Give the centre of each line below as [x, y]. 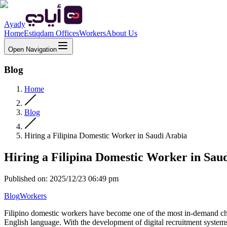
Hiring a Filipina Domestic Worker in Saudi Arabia [106, 136]
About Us [122, 33]
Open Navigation [32, 49]
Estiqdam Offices [51, 33]
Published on [25, 179]
